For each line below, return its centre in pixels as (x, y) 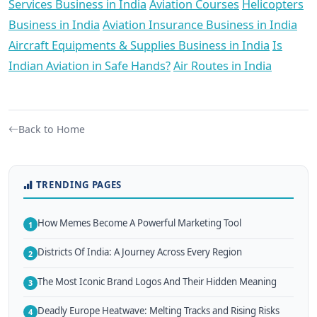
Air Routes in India (223, 65)
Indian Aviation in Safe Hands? (90, 65)
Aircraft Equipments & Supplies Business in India (139, 45)
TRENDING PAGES (79, 185)
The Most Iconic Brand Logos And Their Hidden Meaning (157, 281)
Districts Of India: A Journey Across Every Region (140, 252)
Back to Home (52, 129)
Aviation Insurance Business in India (200, 24)
